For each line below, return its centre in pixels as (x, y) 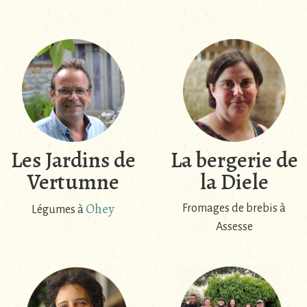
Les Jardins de (73, 160)
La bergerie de (234, 160)
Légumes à (59, 210)
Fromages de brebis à (234, 209)
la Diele (234, 182)
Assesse (234, 227)
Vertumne (73, 182)
